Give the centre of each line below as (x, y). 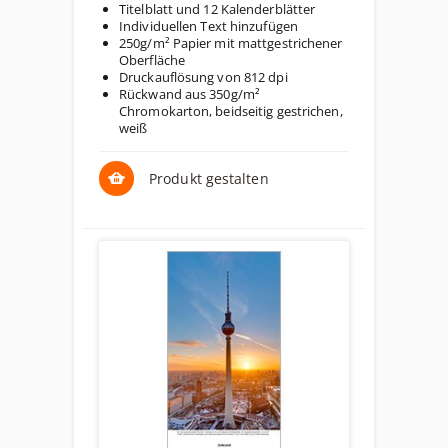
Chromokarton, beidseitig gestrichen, (231, 111)
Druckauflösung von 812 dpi (203, 77)
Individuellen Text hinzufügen (208, 26)
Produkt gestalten (209, 178)
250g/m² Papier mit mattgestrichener (231, 43)
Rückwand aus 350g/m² (189, 94)
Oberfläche (152, 60)
